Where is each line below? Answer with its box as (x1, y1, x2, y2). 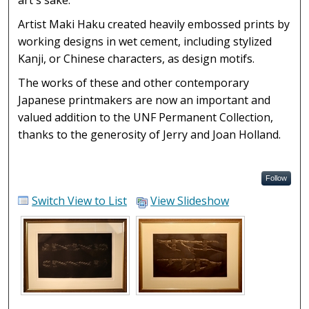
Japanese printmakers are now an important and (18, 92, 271, 108)
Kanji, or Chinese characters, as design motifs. (18, 50, 255, 66)
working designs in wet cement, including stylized (18, 33, 272, 49)
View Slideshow (150, 192, 230, 208)
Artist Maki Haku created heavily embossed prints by (18, 16, 290, 32)
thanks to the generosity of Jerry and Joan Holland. (18, 126, 281, 142)
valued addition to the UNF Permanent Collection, (18, 109, 274, 125)
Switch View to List (32, 192, 128, 208)
